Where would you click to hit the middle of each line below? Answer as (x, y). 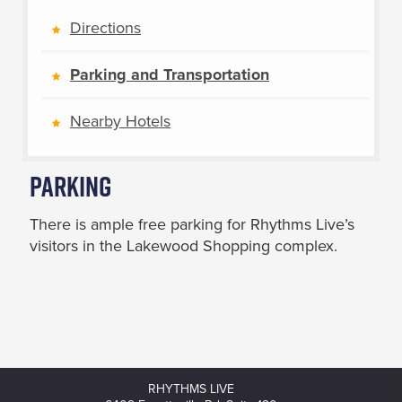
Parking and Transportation (170, 74)
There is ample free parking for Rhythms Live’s (192, 225)
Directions (105, 27)
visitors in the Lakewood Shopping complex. (183, 246)
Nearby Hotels (120, 122)
